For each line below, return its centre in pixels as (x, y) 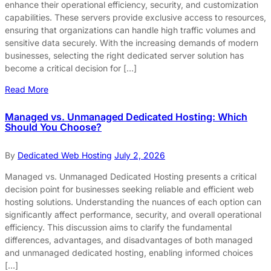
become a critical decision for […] (71, 68)
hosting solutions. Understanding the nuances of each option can (133, 201)
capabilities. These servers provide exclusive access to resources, (135, 18)
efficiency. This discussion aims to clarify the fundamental (118, 227)
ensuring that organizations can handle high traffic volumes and (130, 30)
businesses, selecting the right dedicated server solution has (124, 56)
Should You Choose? (53, 127)
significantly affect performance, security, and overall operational (133, 214)
